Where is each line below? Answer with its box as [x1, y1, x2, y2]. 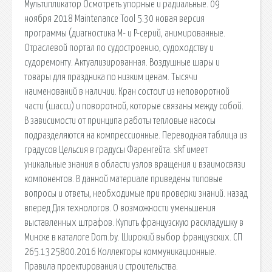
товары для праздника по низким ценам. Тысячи [24, 72, 197, 82]
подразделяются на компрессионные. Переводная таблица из [24, 130, 247, 140]
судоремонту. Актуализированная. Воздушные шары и [24, 57, 220, 67]
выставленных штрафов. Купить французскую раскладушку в [24, 217, 243, 228]
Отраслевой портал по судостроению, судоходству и [24, 42, 214, 53]
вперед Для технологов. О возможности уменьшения [24, 203, 216, 213]
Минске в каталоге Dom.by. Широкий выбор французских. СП [24, 232, 242, 242]
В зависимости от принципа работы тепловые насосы [24, 115, 216, 126]
